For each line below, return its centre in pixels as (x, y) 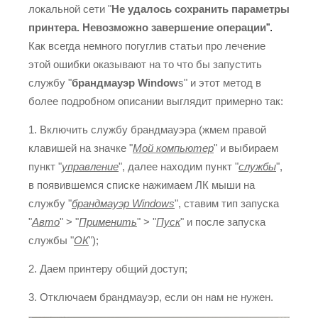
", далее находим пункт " (179, 166)
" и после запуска (223, 222)
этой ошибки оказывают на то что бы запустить (145, 64)
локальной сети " (70, 9)
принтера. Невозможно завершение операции (147, 27)
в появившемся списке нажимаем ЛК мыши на (142, 185)
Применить (108, 222)
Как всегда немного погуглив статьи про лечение (147, 46)
